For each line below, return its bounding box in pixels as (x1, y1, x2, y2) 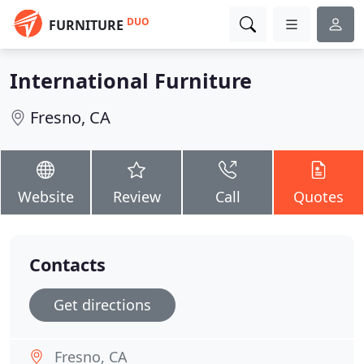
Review (112, 187, 161, 206)
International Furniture (10, 67, 252, 94)
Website (17, 187, 74, 206)
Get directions (54, 295, 151, 314)
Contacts (29, 253, 106, 276)
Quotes (293, 187, 344, 206)
